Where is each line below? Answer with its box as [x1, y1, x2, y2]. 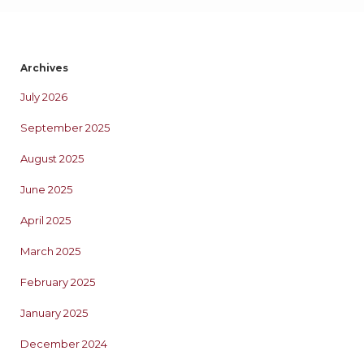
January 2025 [20, 305, 88, 319]
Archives [20, 61, 68, 74]
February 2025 [20, 275, 95, 288]
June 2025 [20, 182, 72, 196]
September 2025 [20, 120, 110, 134]
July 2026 [20, 89, 67, 103]
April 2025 [20, 213, 71, 227]
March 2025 [20, 244, 80, 258]
